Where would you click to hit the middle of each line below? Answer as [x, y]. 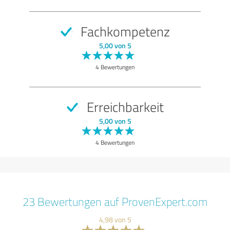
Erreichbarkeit [123, 107]
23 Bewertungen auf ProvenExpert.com [115, 201]
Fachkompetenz [123, 31]
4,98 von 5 [115, 219]
